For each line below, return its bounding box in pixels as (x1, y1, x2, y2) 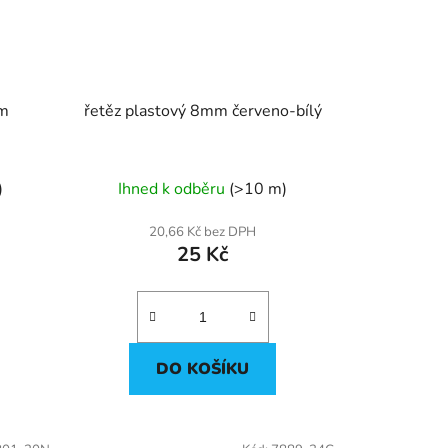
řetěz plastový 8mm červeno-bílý (83, 99, 322, 122)
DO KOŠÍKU (156, 357, 250, 380)
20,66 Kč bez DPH (149, 222, 257, 241)
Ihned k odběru (118, 177, 230, 200)
